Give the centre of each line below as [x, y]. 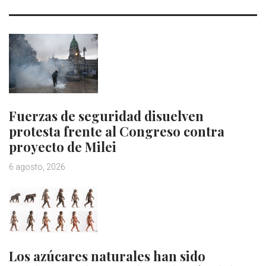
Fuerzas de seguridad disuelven [106, 115]
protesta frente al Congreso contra [117, 131]
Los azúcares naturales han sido [107, 256]
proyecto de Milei [63, 146]
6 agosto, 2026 [37, 167]
